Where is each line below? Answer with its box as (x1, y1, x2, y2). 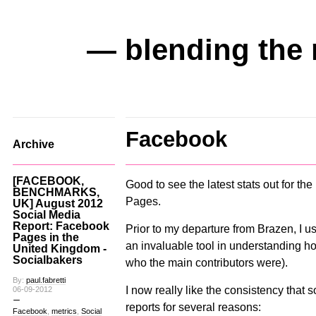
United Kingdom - (12, 243, 107, 255)
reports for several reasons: (125, 300, 261, 313)
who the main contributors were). (125, 256, 288, 269)
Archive (12, 138, 54, 150)
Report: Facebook (12, 220, 109, 232)
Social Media (12, 209, 80, 221)
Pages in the (12, 231, 79, 243)
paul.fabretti (25, 276, 66, 284)
